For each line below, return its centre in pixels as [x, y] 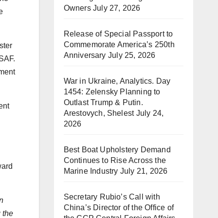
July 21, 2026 [144, 171]
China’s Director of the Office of [119, 208]
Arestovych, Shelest [99, 113]
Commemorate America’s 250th [119, 45]
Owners [77, 8]
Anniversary [85, 55]
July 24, [150, 113]
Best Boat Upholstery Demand [117, 150]
